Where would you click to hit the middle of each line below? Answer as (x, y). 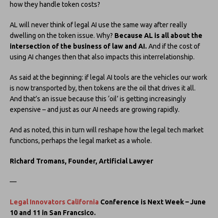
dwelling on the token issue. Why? (62, 36)
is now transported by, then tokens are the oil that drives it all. (103, 88)
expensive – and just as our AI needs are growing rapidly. (95, 110)
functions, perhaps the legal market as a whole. (81, 141)
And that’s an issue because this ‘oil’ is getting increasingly (98, 99)
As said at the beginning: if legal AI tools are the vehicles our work (109, 78)
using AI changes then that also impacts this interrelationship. (102, 57)
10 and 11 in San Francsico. (54, 213)
